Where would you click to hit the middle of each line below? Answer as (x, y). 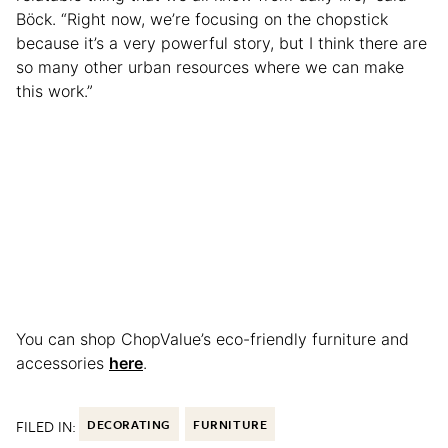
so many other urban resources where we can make (210, 67)
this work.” (54, 91)
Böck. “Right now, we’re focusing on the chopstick (202, 19)
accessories (62, 363)
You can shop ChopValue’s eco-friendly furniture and (212, 339)
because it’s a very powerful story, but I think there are (221, 43)
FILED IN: (46, 426)
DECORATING (129, 424)
